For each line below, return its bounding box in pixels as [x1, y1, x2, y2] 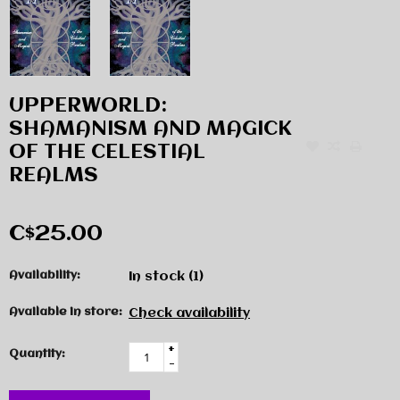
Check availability [129, 306, 250, 321]
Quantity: [9, 347, 65, 360]
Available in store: [9, 306, 122, 319]
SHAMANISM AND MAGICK [9, 119, 292, 141]
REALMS [9, 165, 98, 187]
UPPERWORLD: [9, 96, 167, 118]
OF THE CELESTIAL [9, 142, 205, 164]
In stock [129, 270, 188, 285]
